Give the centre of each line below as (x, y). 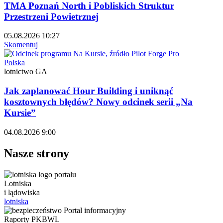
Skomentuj (21, 45)
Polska (14, 63)
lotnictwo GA (26, 72)
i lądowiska (22, 192)
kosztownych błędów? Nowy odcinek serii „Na (98, 102)
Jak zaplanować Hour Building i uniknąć (89, 91)
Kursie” (20, 113)
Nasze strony (37, 153)
